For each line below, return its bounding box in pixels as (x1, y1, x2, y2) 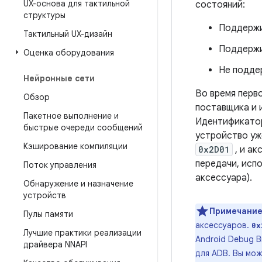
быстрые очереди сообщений (23, 122, 143, 133)
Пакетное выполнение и (23, 111, 119, 121)
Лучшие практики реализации (23, 227, 142, 238)
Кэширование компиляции (23, 141, 127, 151)
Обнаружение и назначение (23, 178, 133, 189)
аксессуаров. (195, 220, 251, 230)
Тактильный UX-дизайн (23, 29, 112, 39)
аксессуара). (195, 172, 252, 184)
